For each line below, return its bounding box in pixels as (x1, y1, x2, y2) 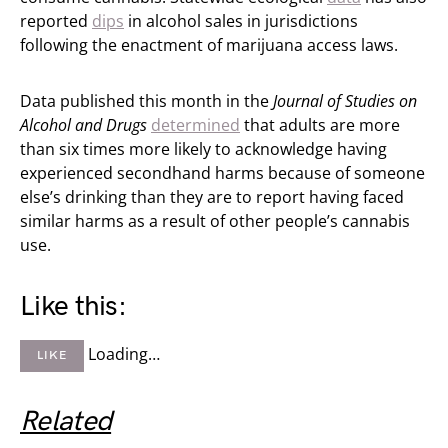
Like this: (20, 289, 126, 323)
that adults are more (240, 113, 400, 136)
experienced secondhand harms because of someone (20, 161, 425, 184)
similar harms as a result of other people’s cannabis (20, 209, 410, 232)
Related (20, 404, 112, 438)
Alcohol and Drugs (20, 113, 147, 136)
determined (151, 113, 240, 136)
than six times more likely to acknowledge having (20, 137, 387, 160)
